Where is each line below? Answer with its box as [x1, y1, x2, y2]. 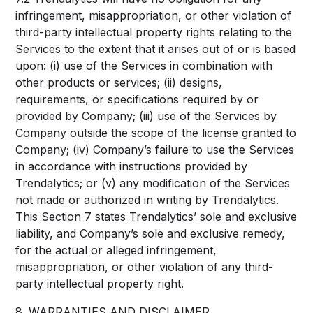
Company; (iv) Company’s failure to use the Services [15, 143, 295, 156]
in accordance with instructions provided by [15, 159, 248, 173]
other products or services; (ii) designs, [15, 75, 223, 89]
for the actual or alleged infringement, [15, 243, 217, 257]
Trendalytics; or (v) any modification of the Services [15, 176, 291, 190]
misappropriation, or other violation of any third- [15, 260, 274, 274]
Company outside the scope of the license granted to [15, 126, 297, 140]
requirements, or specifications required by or [15, 92, 259, 106]
